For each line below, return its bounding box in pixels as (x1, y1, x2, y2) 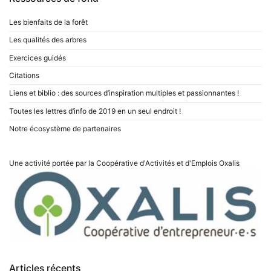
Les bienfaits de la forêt (9, 17, 88, 27)
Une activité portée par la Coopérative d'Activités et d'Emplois (9, 158, 219, 168)
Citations (9, 71, 39, 80)
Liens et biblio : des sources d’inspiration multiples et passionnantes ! (9, 88, 239, 98)
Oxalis (219, 158, 240, 168)
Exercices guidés (9, 53, 66, 62)
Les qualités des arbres (9, 35, 87, 45)
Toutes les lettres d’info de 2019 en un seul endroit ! (9, 106, 181, 116)
